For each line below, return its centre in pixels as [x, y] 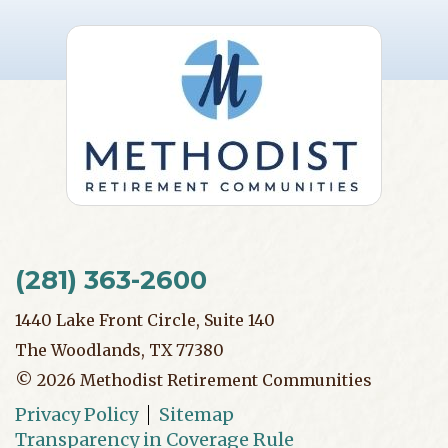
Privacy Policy [76, 414]
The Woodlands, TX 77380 [119, 349]
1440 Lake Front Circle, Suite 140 [145, 319]
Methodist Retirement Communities [224, 379]
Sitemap [196, 414]
